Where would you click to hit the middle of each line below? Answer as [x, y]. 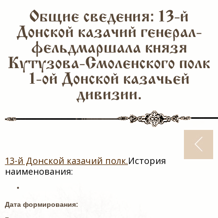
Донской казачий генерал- [109, 33]
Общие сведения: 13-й [109, 18]
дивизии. [109, 95]
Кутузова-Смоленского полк [109, 64]
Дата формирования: [43, 204]
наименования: [39, 171]
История [147, 161]
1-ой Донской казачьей [109, 80]
